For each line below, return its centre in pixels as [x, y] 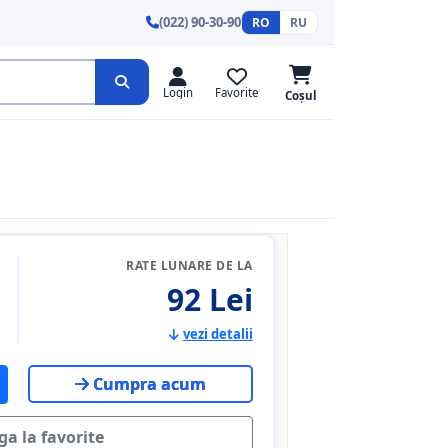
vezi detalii [217, 334]
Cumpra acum [150, 383]
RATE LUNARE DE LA [189, 265]
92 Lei [209, 299]
